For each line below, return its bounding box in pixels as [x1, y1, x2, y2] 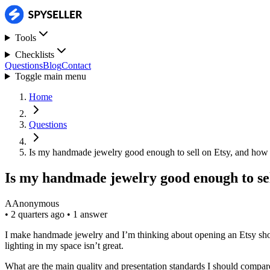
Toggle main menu [14, 71, 86, 81]
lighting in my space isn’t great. [5, 240, 124, 251]
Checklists [14, 49, 54, 60]
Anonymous [12, 198, 59, 209]
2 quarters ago [11, 209, 67, 219]
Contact [61, 60, 91, 71]
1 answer [73, 209, 107, 219]
